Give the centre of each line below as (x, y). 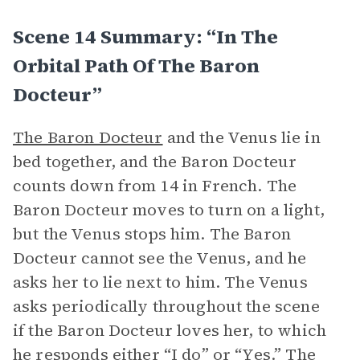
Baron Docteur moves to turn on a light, (169, 210)
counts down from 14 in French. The (155, 186)
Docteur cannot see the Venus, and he (160, 258)
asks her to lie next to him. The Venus (160, 282)
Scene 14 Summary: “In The (145, 37)
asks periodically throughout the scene (166, 306)
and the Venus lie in (241, 137)
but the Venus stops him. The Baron (152, 234)
